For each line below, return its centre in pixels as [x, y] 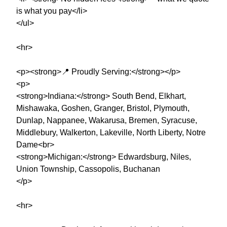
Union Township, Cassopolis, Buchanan [88, 169]
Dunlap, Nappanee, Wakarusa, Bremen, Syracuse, [107, 120]
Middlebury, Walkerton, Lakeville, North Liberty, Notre [111, 132]
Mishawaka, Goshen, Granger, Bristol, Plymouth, [103, 108]
